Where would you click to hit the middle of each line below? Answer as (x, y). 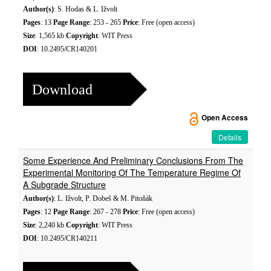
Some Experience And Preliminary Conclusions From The (133, 160)
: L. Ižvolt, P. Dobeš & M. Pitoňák (103, 198)
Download (62, 89)
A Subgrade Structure (64, 184)
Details (230, 137)
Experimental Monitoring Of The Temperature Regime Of (132, 172)
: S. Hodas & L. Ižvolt (86, 9)
